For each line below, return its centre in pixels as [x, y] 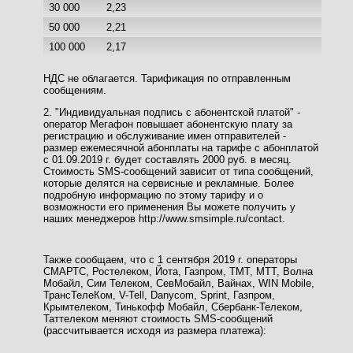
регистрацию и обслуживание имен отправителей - [165, 136]
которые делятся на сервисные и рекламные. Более [169, 183]
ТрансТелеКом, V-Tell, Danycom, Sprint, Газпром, [159, 295]
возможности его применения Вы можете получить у [169, 206]
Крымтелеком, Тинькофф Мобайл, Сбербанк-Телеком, [173, 307]
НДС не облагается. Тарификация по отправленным [167, 78]
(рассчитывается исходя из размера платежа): [155, 330]
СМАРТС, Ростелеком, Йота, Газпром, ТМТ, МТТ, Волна [178, 271]
